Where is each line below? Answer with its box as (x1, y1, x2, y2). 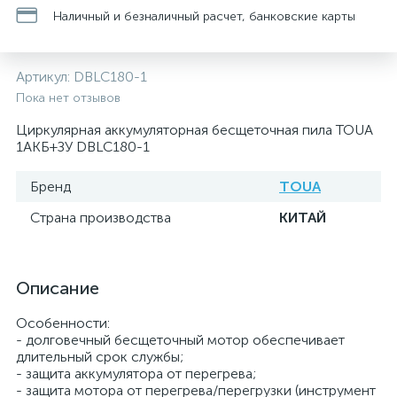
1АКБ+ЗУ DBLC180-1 (16, 138, 150, 155)
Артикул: (16, 68, 74, 85)
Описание (16, 277, 99, 299)
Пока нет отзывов (16, 90, 121, 105)
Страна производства (30, 209, 171, 226)
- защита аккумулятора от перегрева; (16, 365, 256, 382)
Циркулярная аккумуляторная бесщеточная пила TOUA (16, 121, 373, 138)
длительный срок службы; (16, 348, 183, 365)
